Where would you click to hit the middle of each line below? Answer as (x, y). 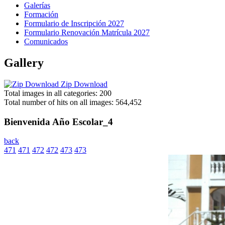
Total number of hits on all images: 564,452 (73, 102)
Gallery (24, 63)
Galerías (37, 5)
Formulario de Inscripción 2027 (74, 23)
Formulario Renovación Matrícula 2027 (87, 32)
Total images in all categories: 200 (58, 93)
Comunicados (46, 41)
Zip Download (83, 84)
